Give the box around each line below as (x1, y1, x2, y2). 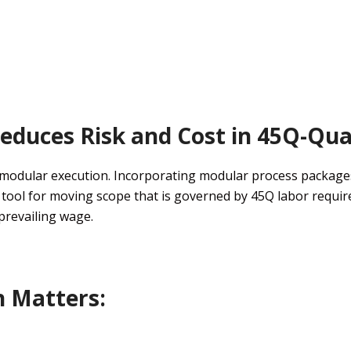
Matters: (5, 282, 106, 313)
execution (48, 166, 108, 184)
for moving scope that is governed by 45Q (28, 186, 277, 204)
